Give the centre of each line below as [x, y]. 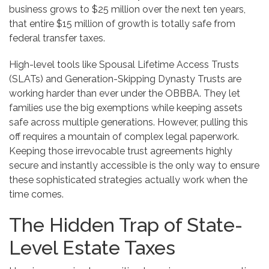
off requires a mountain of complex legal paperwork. [124, 137]
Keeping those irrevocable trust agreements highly [121, 151]
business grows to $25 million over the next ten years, [127, 10]
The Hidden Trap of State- [126, 225]
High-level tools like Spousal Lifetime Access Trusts [124, 65]
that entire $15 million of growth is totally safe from [122, 24]
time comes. [36, 195]
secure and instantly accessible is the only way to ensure [134, 166]
